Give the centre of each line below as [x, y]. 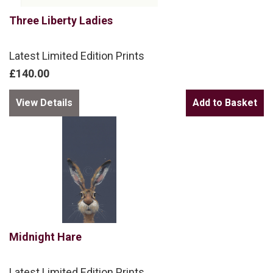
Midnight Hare [45, 236]
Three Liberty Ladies [61, 20]
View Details [44, 102]
